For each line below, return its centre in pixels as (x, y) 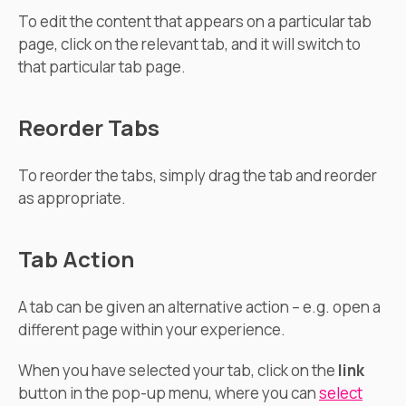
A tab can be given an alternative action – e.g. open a (199, 307)
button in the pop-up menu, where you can (169, 392)
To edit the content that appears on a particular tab (195, 21)
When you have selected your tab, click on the (178, 370)
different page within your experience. (152, 329)
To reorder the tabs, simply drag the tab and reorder (198, 175)
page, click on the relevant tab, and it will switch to (189, 44)
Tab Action (76, 259)
